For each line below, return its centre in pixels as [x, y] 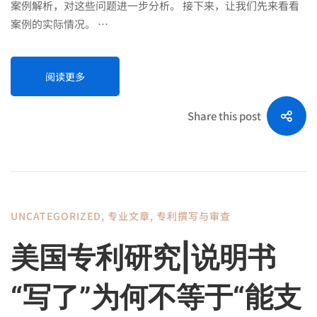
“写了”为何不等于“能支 [156, 296]
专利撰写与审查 [194, 215]
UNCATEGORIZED [56, 215]
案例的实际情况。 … [59, 23]
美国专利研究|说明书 [143, 257]
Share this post [224, 115]
